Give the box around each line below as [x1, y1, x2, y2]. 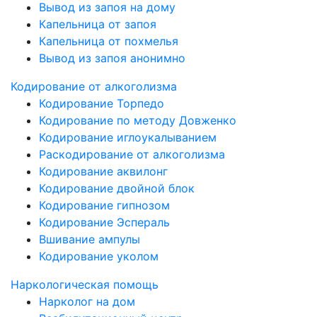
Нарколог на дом [39, 294, 135, 309]
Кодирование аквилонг [39, 164, 168, 178]
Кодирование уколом [39, 249, 158, 263]
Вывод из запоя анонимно [39, 51, 185, 65]
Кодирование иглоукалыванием [39, 130, 217, 144]
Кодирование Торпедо [39, 96, 164, 110]
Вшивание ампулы [39, 232, 140, 246]
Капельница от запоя [39, 17, 156, 31]
